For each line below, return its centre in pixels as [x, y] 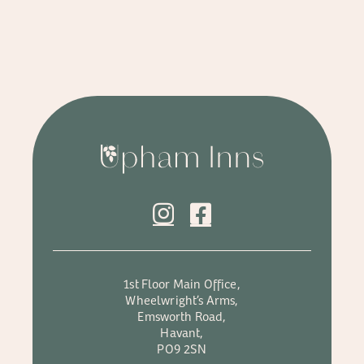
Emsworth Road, [182, 315]
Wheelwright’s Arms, [182, 299]
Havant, [182, 331]
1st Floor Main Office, [182, 283]
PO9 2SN [182, 348]
